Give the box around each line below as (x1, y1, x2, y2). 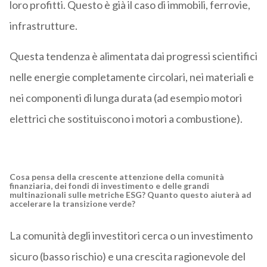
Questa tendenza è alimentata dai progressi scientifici (9, 49, 257, 63)
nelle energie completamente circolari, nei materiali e (9, 70, 254, 83)
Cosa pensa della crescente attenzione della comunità (9, 171, 224, 182)
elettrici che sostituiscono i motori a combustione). (9, 111, 243, 125)
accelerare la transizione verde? (9, 198, 137, 209)
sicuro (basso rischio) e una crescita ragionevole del (9, 249, 246, 263)
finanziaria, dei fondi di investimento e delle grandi (9, 180, 209, 191)
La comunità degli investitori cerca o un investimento (9, 228, 253, 242)
